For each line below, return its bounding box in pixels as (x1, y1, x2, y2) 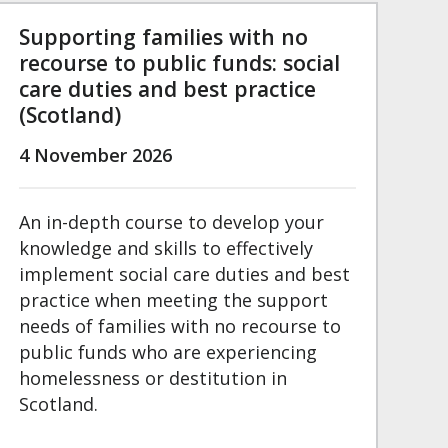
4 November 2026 (18, 143, 172, 168)
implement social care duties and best (18, 262, 350, 287)
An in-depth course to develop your (18, 210, 324, 235)
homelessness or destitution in (18, 366, 287, 391)
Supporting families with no (18, 22, 308, 52)
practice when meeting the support (18, 288, 328, 313)
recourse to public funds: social (18, 48, 340, 78)
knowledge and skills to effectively (18, 236, 313, 261)
